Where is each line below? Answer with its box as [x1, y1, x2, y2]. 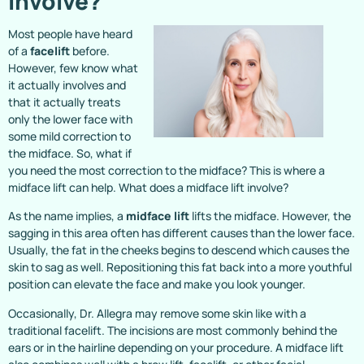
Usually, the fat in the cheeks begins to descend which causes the [8, 242, 349, 258]
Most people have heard [8, 26, 132, 41]
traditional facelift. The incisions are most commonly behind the [8, 322, 337, 338]
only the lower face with [8, 111, 132, 127]
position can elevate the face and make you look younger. [8, 276, 305, 292]
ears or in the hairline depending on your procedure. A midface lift [8, 339, 344, 355]
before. [70, 43, 110, 58]
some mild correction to [8, 128, 131, 144]
